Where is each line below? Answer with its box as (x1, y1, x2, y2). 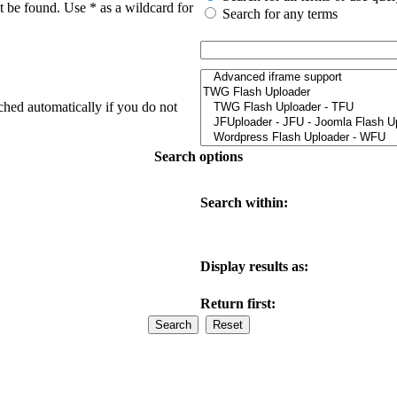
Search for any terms (222, 5, 338, 21)
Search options (154, 148, 243, 164)
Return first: (200, 295, 276, 311)
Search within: (200, 194, 288, 210)
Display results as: (200, 258, 308, 274)
